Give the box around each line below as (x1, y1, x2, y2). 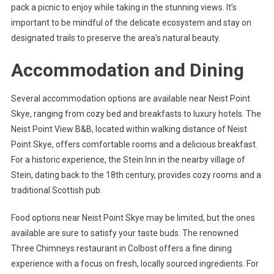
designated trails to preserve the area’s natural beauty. (10, 33, 220, 43)
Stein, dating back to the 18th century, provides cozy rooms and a (10, 170, 261, 180)
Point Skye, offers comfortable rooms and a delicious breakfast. (10, 139, 257, 150)
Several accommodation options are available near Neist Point (10, 94, 250, 104)
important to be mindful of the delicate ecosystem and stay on (10, 18, 251, 28)
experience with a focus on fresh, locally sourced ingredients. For (10, 259, 259, 269)
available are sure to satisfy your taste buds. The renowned (10, 228, 239, 239)
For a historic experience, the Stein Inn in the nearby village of (10, 155, 245, 165)
